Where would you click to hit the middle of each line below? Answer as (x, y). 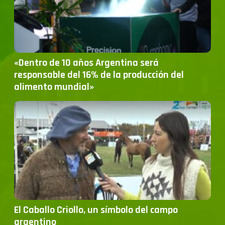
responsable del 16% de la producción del (99, 75)
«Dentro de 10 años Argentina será (86, 63)
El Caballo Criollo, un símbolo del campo (96, 210)
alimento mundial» (54, 87)
